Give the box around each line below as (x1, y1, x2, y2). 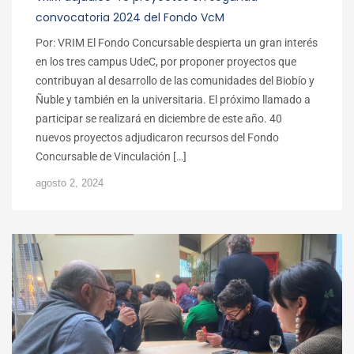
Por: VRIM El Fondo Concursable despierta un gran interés (36, 36, 318, 50)
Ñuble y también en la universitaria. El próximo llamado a (36, 93, 311, 107)
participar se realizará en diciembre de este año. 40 (36, 112, 282, 126)
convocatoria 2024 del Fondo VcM (36, 9, 224, 26)
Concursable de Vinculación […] (36, 150, 186, 164)
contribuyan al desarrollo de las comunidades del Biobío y (36, 74, 314, 88)
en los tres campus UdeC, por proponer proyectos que (36, 55, 296, 69)
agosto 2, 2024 (36, 177, 104, 190)
